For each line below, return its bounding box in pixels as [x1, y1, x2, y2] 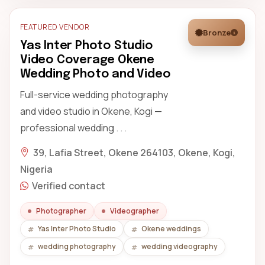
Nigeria [20, 163, 53, 176]
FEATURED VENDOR [20, 22, 90, 32]
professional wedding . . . [20, 121, 127, 134]
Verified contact [32, 179, 105, 192]
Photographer [36, 206, 86, 216]
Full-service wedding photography [20, 88, 168, 101]
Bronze [203, 27, 231, 38]
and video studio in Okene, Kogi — [20, 105, 162, 118]
